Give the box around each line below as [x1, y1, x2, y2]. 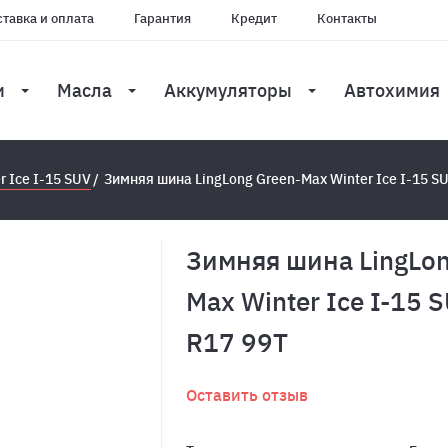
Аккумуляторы [164, 78, 292, 102]
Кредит [231, 10, 277, 27]
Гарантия [134, 10, 191, 27]
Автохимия [344, 78, 440, 102]
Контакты [317, 10, 377, 27]
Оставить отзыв [185, 384, 308, 405]
